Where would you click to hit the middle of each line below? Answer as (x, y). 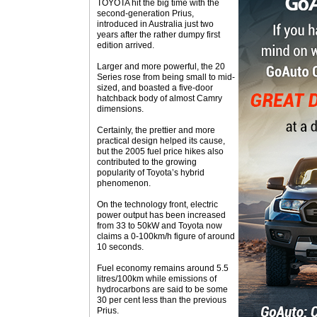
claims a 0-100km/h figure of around (166, 236)
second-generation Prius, (145, 13)
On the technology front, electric (157, 204)
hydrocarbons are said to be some (162, 289)
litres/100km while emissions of (157, 279)
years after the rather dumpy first (158, 35)
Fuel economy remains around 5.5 (163, 268)
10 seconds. (120, 247)
